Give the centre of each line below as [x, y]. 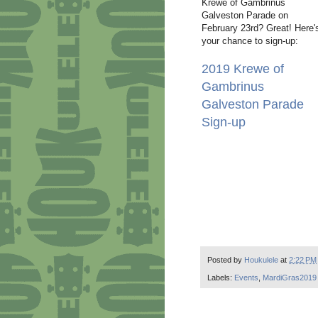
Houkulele [262, 260]
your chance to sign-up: [250, 41]
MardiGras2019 [290, 277]
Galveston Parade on [245, 16]
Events [246, 277]
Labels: [221, 277]
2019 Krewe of [243, 69]
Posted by [226, 260]
